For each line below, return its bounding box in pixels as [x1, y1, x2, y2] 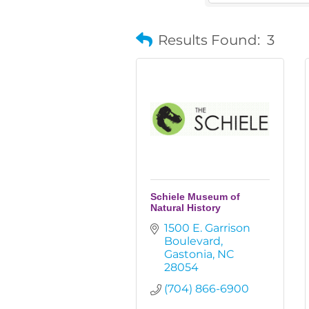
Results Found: [158, 32, 260, 48]
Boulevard [164, 235, 221, 248]
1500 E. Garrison [164, 221, 250, 235]
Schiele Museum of [150, 191, 240, 202]
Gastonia [164, 248, 212, 261]
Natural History [150, 202, 221, 213]
